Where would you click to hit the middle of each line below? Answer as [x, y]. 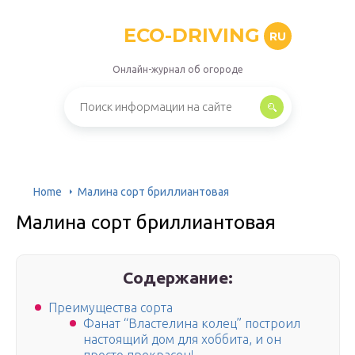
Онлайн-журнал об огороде [177, 69]
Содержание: [178, 277]
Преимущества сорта [111, 308]
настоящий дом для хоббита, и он [182, 340]
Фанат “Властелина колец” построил [192, 324]
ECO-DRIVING [191, 35]
